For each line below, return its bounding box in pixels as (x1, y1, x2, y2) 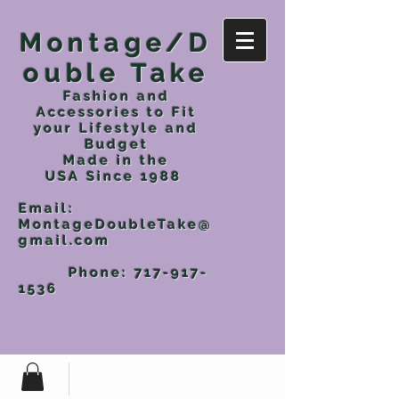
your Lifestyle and (34, 120, 199, 136)
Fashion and (62, 88, 170, 104)
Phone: (19, 265, 134, 281)
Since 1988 (85, 168, 188, 184)
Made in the (63, 152, 169, 168)
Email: (19, 200, 75, 216)
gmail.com (19, 232, 110, 248)
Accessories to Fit (36, 104, 197, 120)
